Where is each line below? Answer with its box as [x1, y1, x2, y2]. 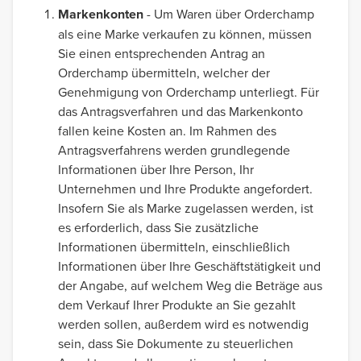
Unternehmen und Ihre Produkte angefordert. [58, 180, 313, 197]
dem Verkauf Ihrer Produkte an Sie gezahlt [58, 296, 296, 313]
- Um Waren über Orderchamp [143, 5, 314, 23]
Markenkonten [58, 5, 143, 23]
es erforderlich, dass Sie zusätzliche [58, 218, 259, 236]
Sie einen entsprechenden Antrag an [58, 44, 265, 62]
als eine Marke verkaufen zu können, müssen [58, 25, 312, 43]
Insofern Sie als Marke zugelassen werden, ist [58, 199, 313, 217]
